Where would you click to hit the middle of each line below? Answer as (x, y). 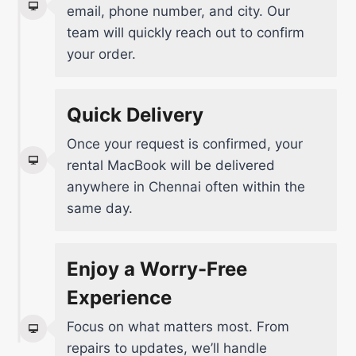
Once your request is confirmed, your (185, 143)
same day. (100, 208)
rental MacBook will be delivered (171, 165)
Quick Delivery (135, 114)
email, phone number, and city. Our (178, 11)
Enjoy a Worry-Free (157, 269)
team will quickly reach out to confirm (186, 32)
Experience (119, 297)
